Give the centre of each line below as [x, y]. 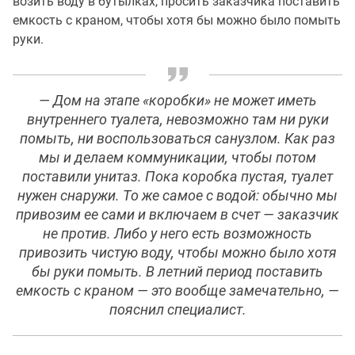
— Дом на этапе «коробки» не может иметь [177, 101]
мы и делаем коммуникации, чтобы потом [177, 158]
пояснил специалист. [177, 310]
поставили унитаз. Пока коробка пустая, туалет [177, 177]
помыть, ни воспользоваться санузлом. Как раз [177, 139]
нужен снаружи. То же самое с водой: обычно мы [177, 196]
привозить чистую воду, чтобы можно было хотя [177, 253]
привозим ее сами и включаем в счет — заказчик [177, 215]
